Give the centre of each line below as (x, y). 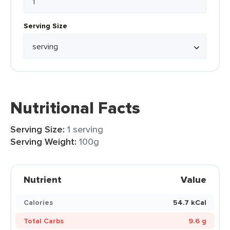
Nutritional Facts (75, 108)
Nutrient (43, 180)
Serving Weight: (43, 142)
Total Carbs (44, 221)
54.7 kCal (190, 202)
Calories (38, 202)
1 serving (85, 129)
